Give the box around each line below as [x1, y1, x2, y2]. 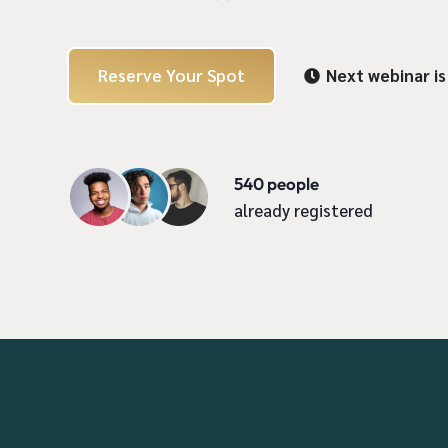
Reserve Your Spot [98, 64, 246, 86]
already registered [234, 199, 374, 221]
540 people [234, 173, 320, 194]
